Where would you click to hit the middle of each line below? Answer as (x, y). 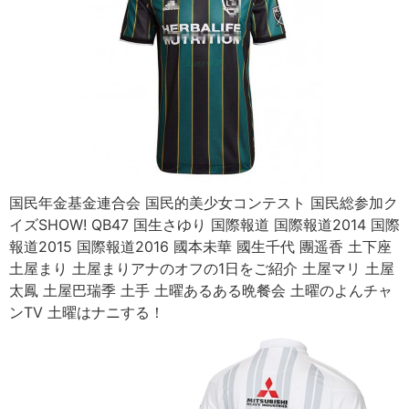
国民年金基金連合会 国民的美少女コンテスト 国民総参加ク (204, 203)
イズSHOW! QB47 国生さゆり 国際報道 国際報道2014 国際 (204, 225)
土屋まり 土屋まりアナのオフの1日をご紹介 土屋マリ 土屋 (202, 269)
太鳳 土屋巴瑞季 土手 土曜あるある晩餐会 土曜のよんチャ (201, 291)
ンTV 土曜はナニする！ (87, 313)
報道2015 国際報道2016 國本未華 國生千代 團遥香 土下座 (200, 247)
